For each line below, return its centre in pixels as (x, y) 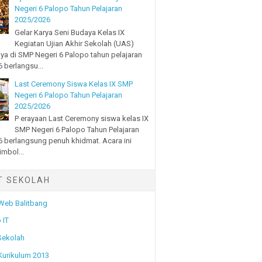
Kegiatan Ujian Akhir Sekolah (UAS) (75, 43)
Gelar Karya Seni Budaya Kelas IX (70, 32)
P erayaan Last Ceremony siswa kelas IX (82, 119)
